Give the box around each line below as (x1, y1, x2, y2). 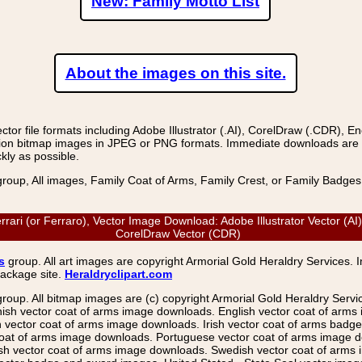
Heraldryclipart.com (65, 267, 172, 280)
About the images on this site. (65, 65, 286, 82)
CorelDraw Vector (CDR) (115, 227, 247, 240)
